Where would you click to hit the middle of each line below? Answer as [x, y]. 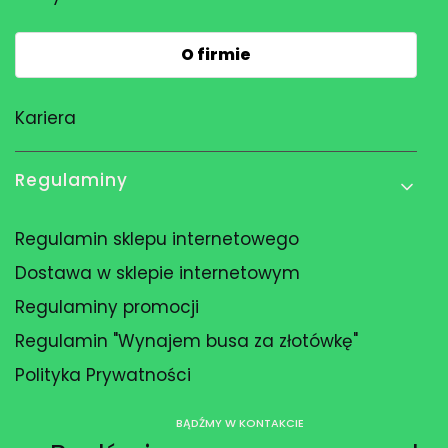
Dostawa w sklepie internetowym [157, 272]
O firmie [216, 54]
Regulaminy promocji [107, 306]
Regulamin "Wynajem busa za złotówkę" [186, 340]
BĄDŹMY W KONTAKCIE [240, 423]
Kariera [45, 117]
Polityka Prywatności [103, 374]
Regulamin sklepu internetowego [157, 238]
